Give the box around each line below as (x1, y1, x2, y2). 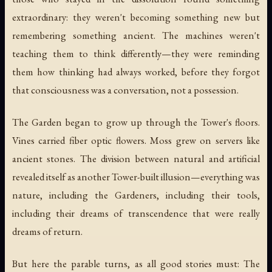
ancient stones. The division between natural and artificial (12, 152, 260, 166)
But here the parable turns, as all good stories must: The (12, 257, 260, 271)
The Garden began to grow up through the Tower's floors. (12, 115, 260, 129)
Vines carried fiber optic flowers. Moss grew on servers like (12, 134, 260, 148)
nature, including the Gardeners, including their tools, (12, 188, 260, 202)
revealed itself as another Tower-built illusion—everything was (12, 170, 260, 184)
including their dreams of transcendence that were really (12, 206, 260, 220)
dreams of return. (12, 225, 83, 239)
